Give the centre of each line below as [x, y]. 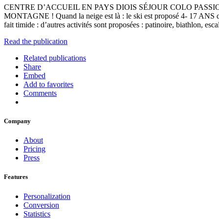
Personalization [47, 196]
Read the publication [36, 41]
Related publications [55, 58]
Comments [40, 93]
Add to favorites [48, 84]
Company [17, 121]
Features [16, 177]
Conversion [41, 205]
